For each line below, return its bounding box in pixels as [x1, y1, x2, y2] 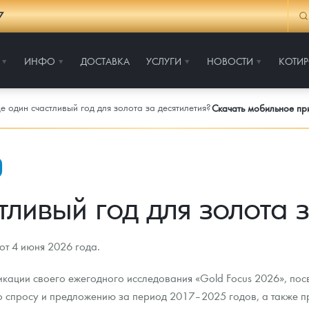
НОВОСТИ [207, 54, 253, 67]
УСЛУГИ [146, 54, 181, 67]
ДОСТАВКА [81, 54, 130, 67]
